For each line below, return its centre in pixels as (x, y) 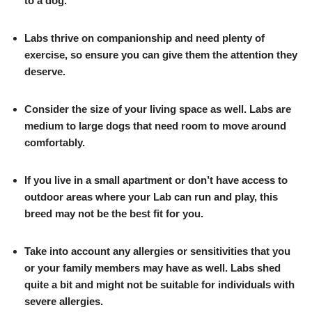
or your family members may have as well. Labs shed (153, 267)
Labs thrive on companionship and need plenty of (145, 38)
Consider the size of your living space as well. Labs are (158, 109)
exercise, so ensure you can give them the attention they (161, 54)
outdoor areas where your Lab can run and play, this (151, 196)
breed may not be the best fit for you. (114, 213)
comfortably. (55, 142)
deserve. (45, 71)
